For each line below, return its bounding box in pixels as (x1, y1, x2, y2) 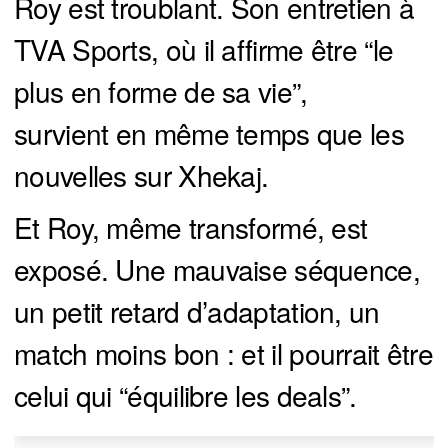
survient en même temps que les (14, 113, 404, 154)
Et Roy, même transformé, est (14, 207, 368, 248)
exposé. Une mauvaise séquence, (14, 249, 420, 290)
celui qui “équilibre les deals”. (14, 375, 357, 416)
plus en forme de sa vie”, (14, 71, 308, 112)
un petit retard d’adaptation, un (14, 291, 380, 332)
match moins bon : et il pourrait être (14, 333, 434, 374)
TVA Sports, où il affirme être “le (14, 29, 394, 70)
